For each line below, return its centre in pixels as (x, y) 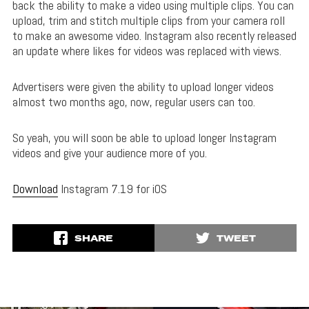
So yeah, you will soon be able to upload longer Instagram (144, 138)
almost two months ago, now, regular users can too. (133, 102)
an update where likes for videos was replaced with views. (147, 51)
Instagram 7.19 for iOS (112, 189)
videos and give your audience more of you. (109, 153)
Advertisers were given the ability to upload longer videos (143, 87)
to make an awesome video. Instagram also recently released (154, 36)
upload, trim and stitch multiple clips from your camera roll (148, 20)
